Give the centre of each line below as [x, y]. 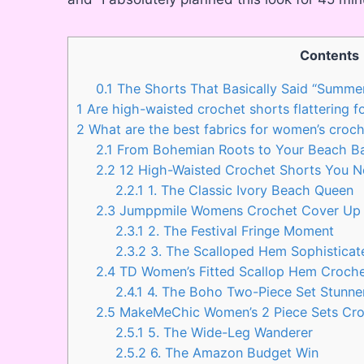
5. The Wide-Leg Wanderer [229, 332]
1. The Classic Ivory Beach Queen [249, 190]
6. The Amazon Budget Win [233, 352]
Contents [329, 55]
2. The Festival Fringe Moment [239, 230]
